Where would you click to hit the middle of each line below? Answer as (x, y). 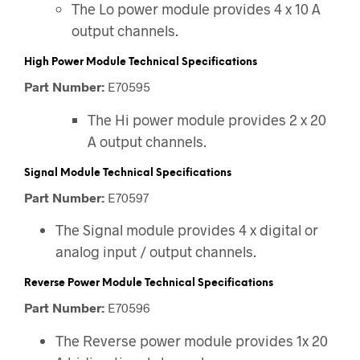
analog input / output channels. (156, 252)
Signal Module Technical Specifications (128, 173)
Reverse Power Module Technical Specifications (149, 284)
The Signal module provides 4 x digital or (187, 230)
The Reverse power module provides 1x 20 (192, 340)
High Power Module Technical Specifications (141, 63)
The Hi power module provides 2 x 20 (207, 119)
